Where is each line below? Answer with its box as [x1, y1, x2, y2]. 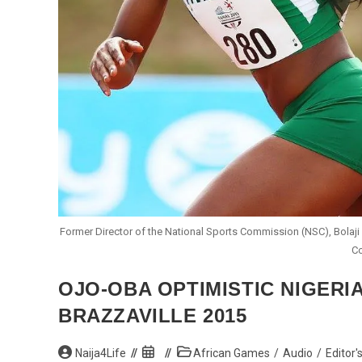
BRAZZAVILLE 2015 [58, 304, 247, 326]
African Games [192, 346, 270, 360]
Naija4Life [75, 346, 127, 360]
